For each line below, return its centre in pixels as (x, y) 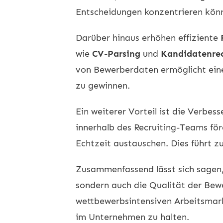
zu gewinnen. (103, 85)
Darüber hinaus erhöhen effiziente (148, 38)
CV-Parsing (116, 54)
